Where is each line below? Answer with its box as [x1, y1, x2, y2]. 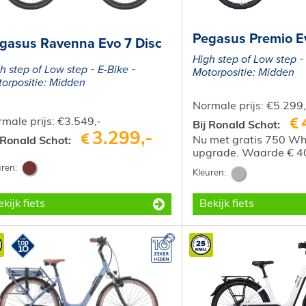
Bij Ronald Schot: [192, 120, 280, 131]
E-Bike [98, 63, 129, 77]
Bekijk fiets [199, 198, 254, 210]
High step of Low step [192, 52, 296, 66]
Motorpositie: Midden [192, 65, 294, 79]
